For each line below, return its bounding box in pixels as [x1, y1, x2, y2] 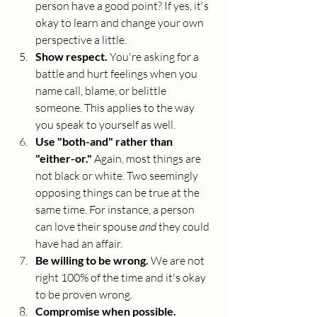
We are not [151, 253, 207, 268]
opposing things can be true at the [35, 185, 202, 200]
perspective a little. [35, 33, 127, 47]
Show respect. [35, 50, 110, 64]
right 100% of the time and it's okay [35, 270, 208, 285]
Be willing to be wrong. [35, 253, 151, 267]
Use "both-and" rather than [35, 134, 175, 149]
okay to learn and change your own [35, 16, 206, 30]
